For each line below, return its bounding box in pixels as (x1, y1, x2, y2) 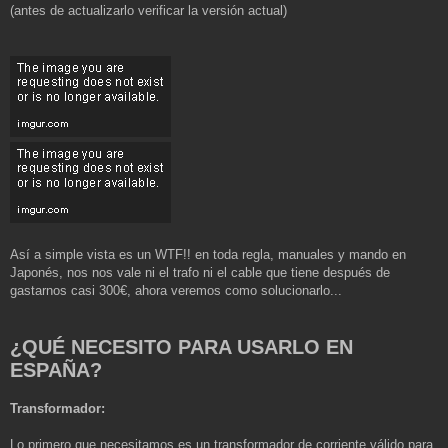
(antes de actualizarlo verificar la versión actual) (10, 3, 287, 18)
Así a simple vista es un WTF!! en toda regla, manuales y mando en (10, 247, 406, 262)
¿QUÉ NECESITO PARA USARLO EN (10, 336, 353, 358)
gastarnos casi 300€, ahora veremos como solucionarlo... (10, 283, 342, 298)
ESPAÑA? (10, 359, 102, 381)
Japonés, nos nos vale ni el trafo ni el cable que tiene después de (10, 265, 390, 280)
